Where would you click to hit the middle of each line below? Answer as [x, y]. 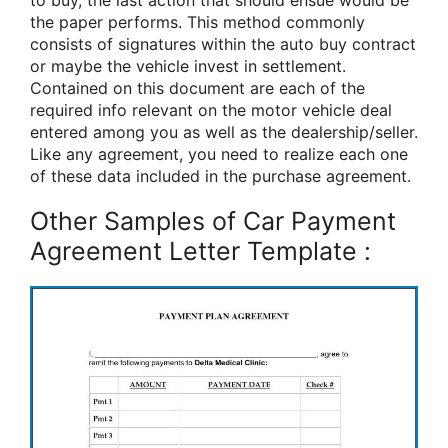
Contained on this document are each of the [197, 88]
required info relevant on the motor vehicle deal [211, 110]
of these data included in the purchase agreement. [220, 176]
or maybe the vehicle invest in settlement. [188, 66]
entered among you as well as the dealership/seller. [224, 132]
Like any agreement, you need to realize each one [219, 154]
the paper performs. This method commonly [197, 22]
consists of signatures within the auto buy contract [223, 44]
